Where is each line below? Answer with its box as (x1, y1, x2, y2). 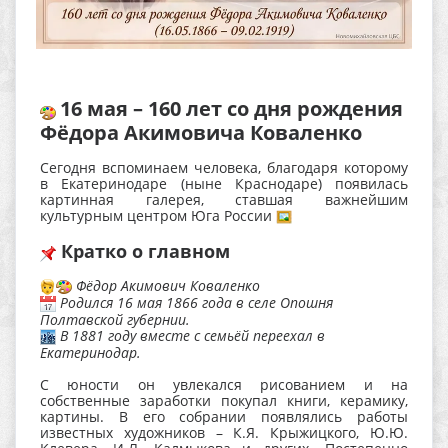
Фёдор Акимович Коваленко (72, 275, 260, 295)
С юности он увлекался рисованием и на (40, 375, 408, 395)
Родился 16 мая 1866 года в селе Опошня (56, 293, 333, 313)
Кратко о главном (56, 238, 230, 263)
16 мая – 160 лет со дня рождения (60, 95, 403, 123)
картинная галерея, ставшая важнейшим (40, 189, 408, 209)
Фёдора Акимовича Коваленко (40, 118, 362, 146)
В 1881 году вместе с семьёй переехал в (56, 326, 325, 346)
